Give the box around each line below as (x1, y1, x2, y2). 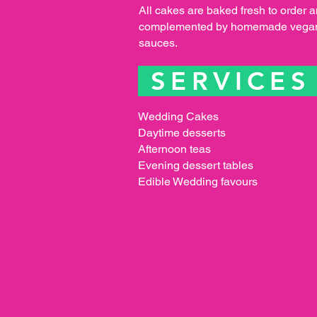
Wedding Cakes (138, 109, 219, 123)
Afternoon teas (138, 142, 211, 156)
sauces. (139, 35, 178, 50)
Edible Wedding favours (138, 174, 258, 188)
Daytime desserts (138, 125, 226, 139)
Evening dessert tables (138, 158, 253, 172)
